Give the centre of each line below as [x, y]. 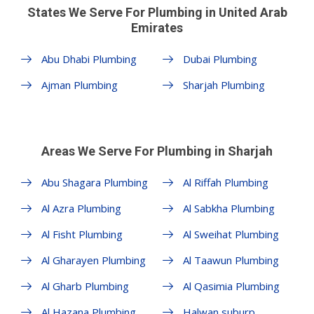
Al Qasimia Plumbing [231, 286]
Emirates [157, 27]
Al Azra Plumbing [81, 208]
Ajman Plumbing [80, 84]
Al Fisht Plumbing [82, 234]
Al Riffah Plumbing [225, 182]
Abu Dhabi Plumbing [89, 59]
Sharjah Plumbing [224, 84]
